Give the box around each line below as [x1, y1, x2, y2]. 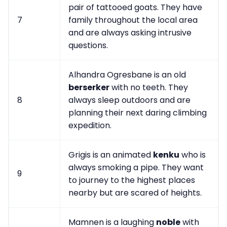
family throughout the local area [68, 14, 198, 26]
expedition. [68, 119, 111, 131]
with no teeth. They [109, 81, 188, 93]
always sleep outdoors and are [68, 94, 191, 106]
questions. [68, 39, 108, 51]
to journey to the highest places [68, 174, 195, 186]
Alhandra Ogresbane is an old [68, 68, 186, 81]
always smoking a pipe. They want [68, 161, 204, 173]
